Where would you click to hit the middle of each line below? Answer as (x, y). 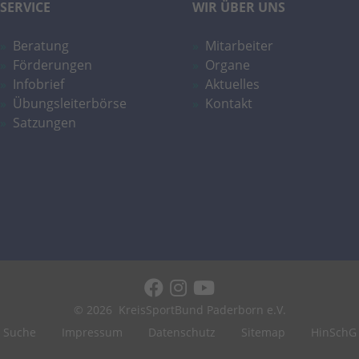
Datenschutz (182, 332)
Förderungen (52, 65)
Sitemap (263, 332)
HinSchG (333, 332)
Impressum (92, 332)
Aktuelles (232, 84)
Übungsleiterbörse (70, 103)
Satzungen (44, 122)
